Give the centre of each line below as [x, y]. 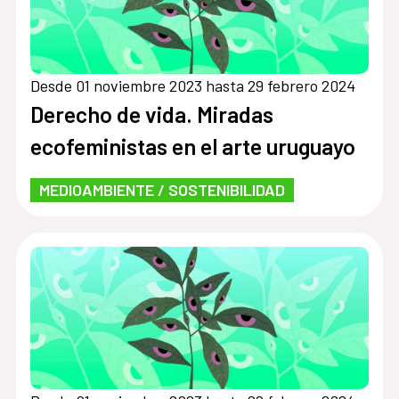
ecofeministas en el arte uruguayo [192, 146]
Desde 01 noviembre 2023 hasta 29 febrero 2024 [192, 85]
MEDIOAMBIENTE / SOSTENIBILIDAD [162, 189]
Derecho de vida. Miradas [151, 114]
